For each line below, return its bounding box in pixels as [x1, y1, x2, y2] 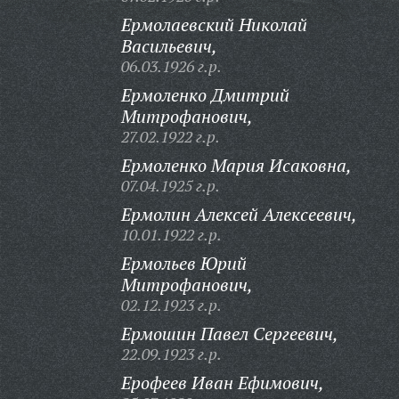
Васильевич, [120, 34, 217, 58]
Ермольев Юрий [120, 251, 247, 275]
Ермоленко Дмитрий [120, 83, 289, 107]
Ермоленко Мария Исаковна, [120, 153, 352, 177]
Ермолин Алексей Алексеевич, [120, 202, 357, 226]
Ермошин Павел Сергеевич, [120, 322, 338, 346]
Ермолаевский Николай [120, 12, 307, 37]
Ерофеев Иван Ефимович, [120, 370, 324, 395]
